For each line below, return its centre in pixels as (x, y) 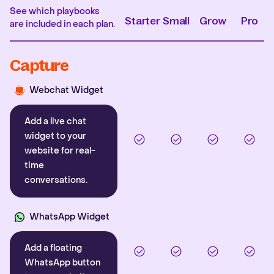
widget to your (55, 136)
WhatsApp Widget (69, 217)
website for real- (60, 151)
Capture (39, 66)
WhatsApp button (62, 263)
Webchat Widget (66, 90)
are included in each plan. (62, 24)
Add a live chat (55, 121)
